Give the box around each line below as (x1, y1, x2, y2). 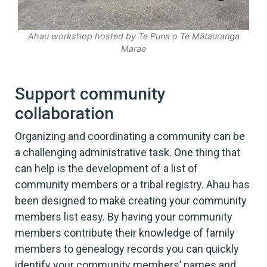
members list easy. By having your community (15, 210, 232, 223)
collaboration (15, 104, 114, 124)
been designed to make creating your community (15, 194, 247, 207)
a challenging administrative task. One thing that (15, 146, 240, 159)
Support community (15, 84, 166, 104)
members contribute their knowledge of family (15, 226, 235, 240)
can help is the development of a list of (15, 162, 198, 175)
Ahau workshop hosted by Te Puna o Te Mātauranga (27, 31, 240, 42)
